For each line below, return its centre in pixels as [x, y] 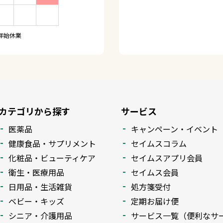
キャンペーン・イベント [174, 129]
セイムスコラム [159, 143]
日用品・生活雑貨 [40, 186]
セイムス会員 [155, 172]
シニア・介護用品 [40, 215]
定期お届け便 [155, 201]
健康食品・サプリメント [52, 143]
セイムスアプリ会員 [167, 158]
